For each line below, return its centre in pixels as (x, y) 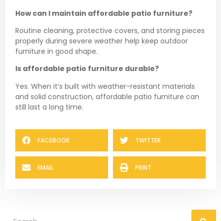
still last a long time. (49, 107)
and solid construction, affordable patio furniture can (107, 96)
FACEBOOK (54, 141)
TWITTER (148, 141)
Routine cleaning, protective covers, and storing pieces (110, 30)
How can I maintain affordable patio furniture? (104, 13)
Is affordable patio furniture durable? (87, 69)
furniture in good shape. (56, 51)
